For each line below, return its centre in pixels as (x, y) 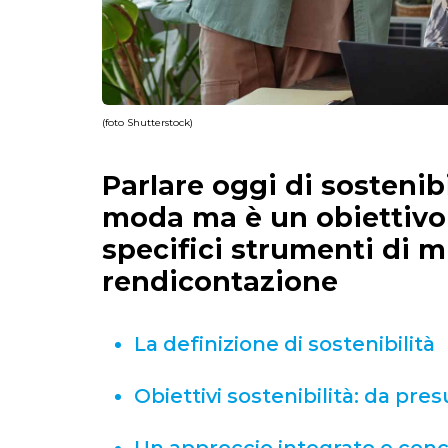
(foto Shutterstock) (147, 122)
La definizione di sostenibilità (284, 343)
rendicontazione (220, 281)
